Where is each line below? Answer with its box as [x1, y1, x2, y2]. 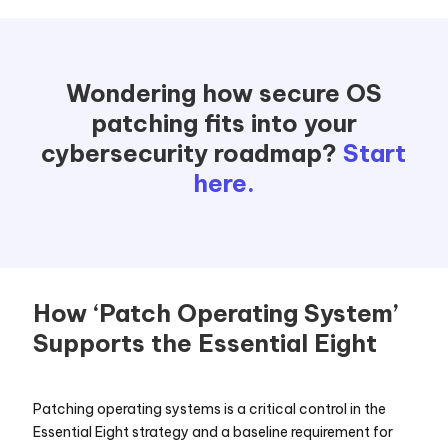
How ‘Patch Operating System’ [33, 298, 399, 328]
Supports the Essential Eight [33, 328, 378, 358]
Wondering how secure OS [65, 78, 382, 108]
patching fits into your [90, 108, 357, 138]
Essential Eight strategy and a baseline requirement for [33, 423, 394, 441]
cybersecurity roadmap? [41, 138, 344, 168]
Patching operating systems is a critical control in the [33, 400, 387, 418]
